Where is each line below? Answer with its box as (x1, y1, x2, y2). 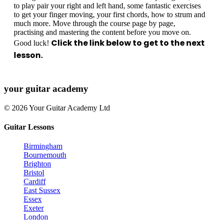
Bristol (24, 168, 44, 177)
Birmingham (24, 142, 62, 151)
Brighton (24, 160, 51, 168)
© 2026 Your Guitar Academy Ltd (4, 103, 110, 112)
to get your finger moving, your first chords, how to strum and (14, 10, 205, 19)
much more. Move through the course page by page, (14, 19, 175, 28)
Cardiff (24, 177, 46, 186)
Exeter (24, 204, 44, 213)
